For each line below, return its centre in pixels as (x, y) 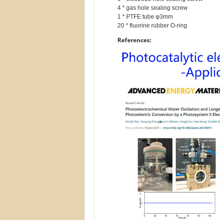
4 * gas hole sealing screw (152, 8)
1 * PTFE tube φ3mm (145, 17)
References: (134, 40)
